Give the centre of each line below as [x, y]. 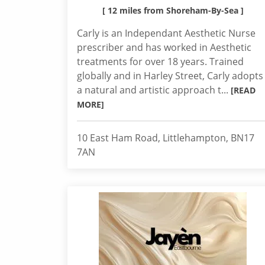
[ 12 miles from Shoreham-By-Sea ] [173, 10]
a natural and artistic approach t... [154, 90]
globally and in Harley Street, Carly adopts [170, 76]
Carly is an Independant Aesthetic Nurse [166, 33]
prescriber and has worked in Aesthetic [164, 47]
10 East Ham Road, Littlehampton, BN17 [166, 138]
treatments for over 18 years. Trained [160, 62]
